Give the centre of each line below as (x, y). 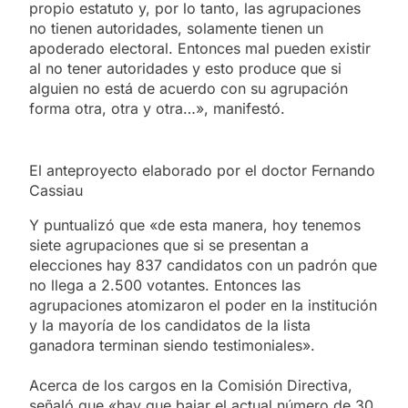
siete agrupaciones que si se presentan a (169, 245)
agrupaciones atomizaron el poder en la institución (203, 305)
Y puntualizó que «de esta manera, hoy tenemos (195, 224)
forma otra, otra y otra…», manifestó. (157, 108)
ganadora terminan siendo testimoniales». (172, 345)
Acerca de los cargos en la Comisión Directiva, (191, 385)
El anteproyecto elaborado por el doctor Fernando (202, 170)
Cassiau (56, 190)
